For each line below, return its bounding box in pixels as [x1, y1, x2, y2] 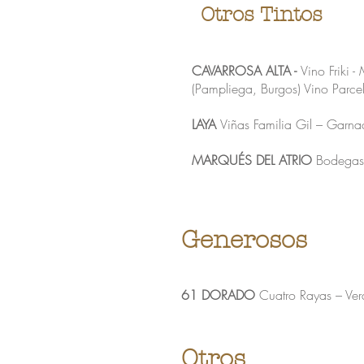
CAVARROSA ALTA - [192, 62, 301, 80]
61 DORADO [181, 286, 255, 304]
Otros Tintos [201, 3, 323, 26]
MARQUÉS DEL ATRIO [192, 151, 312, 169]
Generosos [181, 226, 307, 254]
